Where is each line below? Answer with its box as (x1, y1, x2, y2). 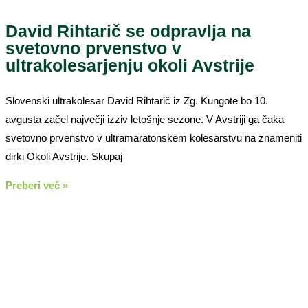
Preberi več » (5, 179, 68, 191)
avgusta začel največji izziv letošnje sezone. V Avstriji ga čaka (5, 113, 284, 125)
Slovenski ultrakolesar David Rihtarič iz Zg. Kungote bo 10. (5, 94, 268, 107)
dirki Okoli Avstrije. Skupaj (5, 150, 122, 162)
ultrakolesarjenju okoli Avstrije (5, 55, 254, 75)
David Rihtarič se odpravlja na (5, 21, 251, 41)
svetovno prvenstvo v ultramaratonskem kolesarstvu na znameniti (5, 131, 302, 144)
